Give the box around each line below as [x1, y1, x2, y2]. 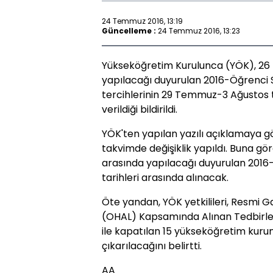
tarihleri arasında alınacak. [102, 171, 229, 185]
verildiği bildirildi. [102, 102, 177, 116]
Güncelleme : [102, 25, 156, 36]
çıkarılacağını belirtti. [102, 239, 202, 253]
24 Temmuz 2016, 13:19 [102, 15, 183, 26]
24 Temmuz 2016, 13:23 [158, 25, 240, 36]
